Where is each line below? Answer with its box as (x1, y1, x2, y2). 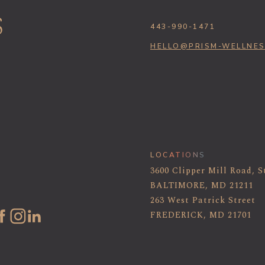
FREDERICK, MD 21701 (150, 209, 251, 222)
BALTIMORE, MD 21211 (150, 179, 253, 192)
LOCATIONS (150, 150, 206, 160)
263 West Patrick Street (150, 194, 256, 207)
